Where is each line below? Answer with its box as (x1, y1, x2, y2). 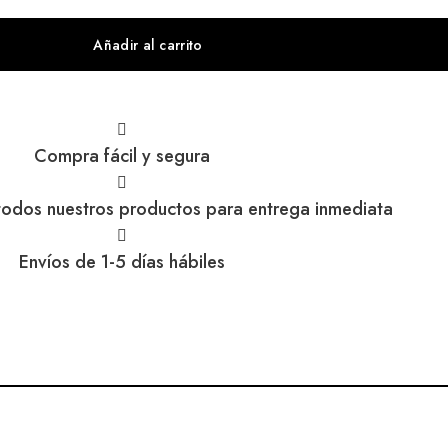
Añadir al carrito (93, 34, 203, 55)
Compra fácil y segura (34, 143, 210, 170)
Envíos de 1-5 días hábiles (19, 249, 225, 276)
